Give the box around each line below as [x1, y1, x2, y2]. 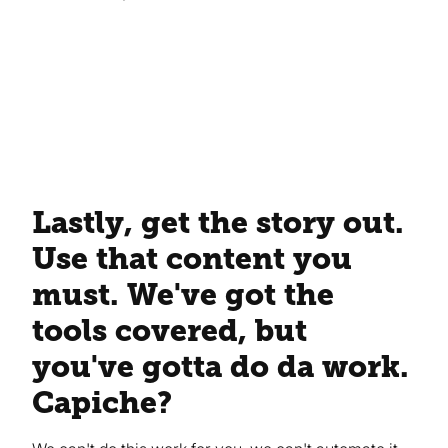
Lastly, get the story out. [32, 205, 404, 241]
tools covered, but [32, 313, 307, 349]
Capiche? [32, 385, 172, 421]
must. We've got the [32, 277, 334, 313]
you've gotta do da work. [32, 349, 409, 385]
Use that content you [32, 241, 352, 277]
